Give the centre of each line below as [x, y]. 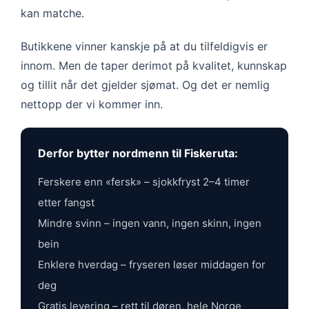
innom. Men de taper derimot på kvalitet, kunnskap [154, 65]
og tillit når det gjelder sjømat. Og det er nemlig [145, 84]
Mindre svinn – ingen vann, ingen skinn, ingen [150, 223]
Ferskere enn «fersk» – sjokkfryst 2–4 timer [144, 181]
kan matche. [52, 13]
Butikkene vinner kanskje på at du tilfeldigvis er [144, 46]
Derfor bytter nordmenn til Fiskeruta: [138, 153]
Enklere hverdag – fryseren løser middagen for [152, 264]
